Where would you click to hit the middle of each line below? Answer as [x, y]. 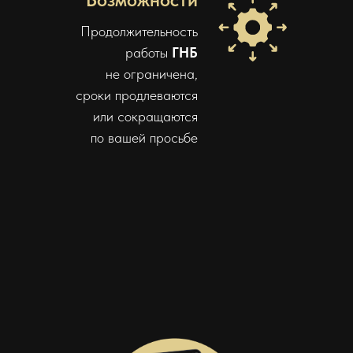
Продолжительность [139, 31]
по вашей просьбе [144, 137]
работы [149, 52]
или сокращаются [145, 116]
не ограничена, [152, 73]
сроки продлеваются [137, 95]
